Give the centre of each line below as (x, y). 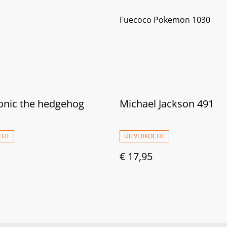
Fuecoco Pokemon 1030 (165, 20)
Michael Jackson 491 (167, 103)
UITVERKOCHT (144, 136)
